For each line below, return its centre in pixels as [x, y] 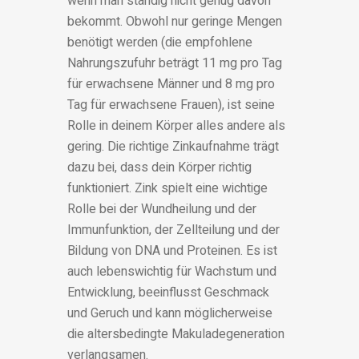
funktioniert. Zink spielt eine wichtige [167, 189]
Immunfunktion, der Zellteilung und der [173, 230]
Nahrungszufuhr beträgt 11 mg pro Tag [175, 64]
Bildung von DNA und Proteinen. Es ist [172, 251]
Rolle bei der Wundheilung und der [162, 210]
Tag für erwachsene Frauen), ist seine [171, 105]
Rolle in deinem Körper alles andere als [176, 126]
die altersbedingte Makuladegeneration [176, 335]
